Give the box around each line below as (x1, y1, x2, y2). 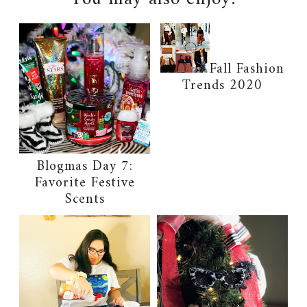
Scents (64, 188, 105, 212)
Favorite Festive (34, 171, 135, 196)
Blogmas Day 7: (36, 155, 133, 180)
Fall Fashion (209, 57, 284, 82)
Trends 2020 (182, 73, 262, 98)
